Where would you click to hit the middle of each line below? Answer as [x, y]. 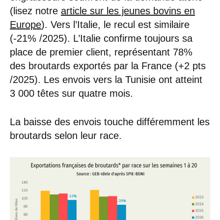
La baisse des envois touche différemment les [110, 122]
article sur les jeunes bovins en [128, 11]
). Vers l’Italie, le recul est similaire [115, 24]
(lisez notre [35, 11]
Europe [26, 24]
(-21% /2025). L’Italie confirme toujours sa [101, 38]
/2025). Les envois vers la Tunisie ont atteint [106, 79]
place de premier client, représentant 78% [101, 52]
